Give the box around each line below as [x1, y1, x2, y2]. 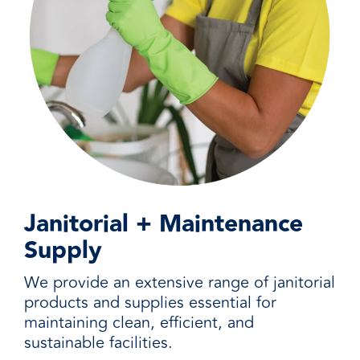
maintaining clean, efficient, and [24, 310, 254, 335]
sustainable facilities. [24, 330, 173, 355]
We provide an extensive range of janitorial [24, 270, 335, 295]
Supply [24, 231, 102, 270]
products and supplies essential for [24, 290, 276, 315]
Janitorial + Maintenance [24, 205, 303, 243]
